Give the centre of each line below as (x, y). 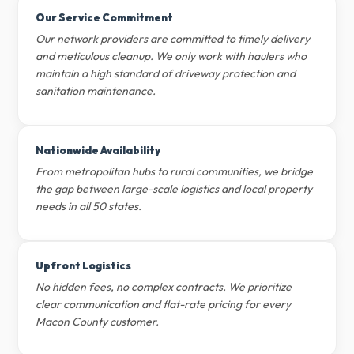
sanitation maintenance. (96, 91)
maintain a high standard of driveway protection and (166, 73)
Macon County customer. (98, 322)
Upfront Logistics (84, 265)
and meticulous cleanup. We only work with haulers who (171, 56)
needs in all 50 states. (89, 206)
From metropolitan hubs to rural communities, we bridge (175, 171)
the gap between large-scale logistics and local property (174, 189)
